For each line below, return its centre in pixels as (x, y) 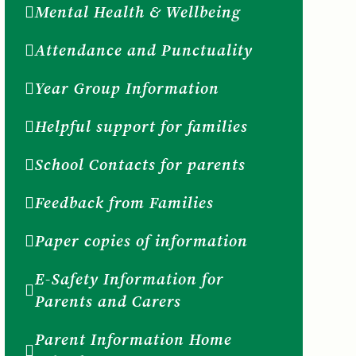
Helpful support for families (141, 126)
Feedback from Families (124, 202)
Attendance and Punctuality (143, 50)
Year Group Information (127, 88)
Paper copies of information (141, 240)
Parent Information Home (133, 339)
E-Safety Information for (129, 279)
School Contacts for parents (140, 164)
